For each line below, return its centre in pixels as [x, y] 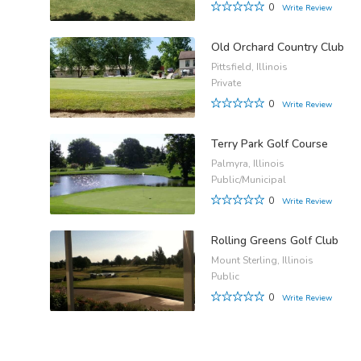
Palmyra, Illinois [248, 164]
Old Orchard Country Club [278, 48]
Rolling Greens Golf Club [275, 241]
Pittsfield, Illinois [249, 67]
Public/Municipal [249, 180]
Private [226, 83]
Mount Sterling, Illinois [262, 261]
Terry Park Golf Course [270, 144]
